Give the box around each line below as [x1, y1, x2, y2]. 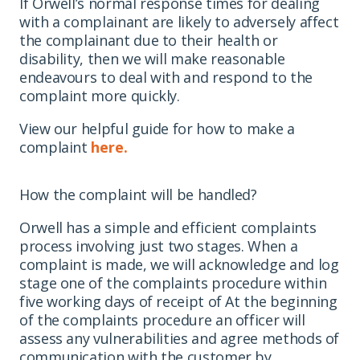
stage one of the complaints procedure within [19, 272, 327, 292]
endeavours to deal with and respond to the [19, 67, 313, 87]
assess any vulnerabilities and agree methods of [19, 328, 340, 348]
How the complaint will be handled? [19, 184, 257, 204]
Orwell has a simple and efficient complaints [19, 217, 317, 237]
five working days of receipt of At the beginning [19, 291, 337, 311]
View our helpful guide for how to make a [19, 118, 295, 138]
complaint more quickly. [19, 85, 180, 105]
